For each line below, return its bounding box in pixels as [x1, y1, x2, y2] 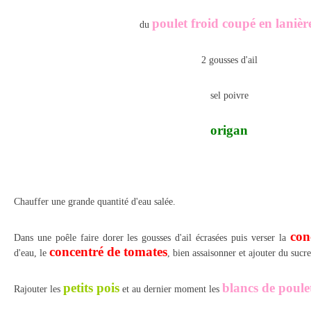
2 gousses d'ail [201, 55, 258, 65]
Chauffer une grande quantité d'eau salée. [14, 196, 176, 207]
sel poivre [210, 90, 249, 101]
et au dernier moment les [119, 284, 222, 294]
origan [210, 123, 248, 137]
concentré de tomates [49, 244, 167, 259]
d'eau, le [14, 248, 49, 258]
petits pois [63, 280, 119, 295]
